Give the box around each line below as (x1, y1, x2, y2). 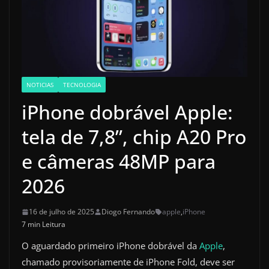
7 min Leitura (22, 219, 65, 230)
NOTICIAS (26, 80, 53, 89)
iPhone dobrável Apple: (22, 99, 233, 125)
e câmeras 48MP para (22, 148, 216, 175)
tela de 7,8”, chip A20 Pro (22, 124, 246, 150)
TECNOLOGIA (63, 80, 101, 89)
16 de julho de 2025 (29, 207, 94, 217)
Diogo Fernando (101, 207, 155, 217)
